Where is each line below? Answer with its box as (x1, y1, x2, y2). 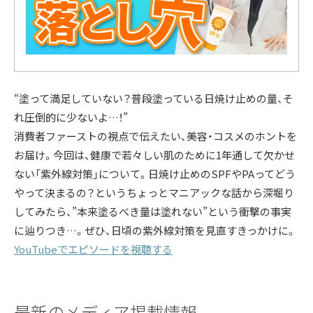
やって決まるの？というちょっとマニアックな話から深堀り (14, 185, 294, 201)
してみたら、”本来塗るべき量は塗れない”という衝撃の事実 (14, 204, 291, 219)
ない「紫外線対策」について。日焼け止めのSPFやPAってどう (14, 166, 296, 182)
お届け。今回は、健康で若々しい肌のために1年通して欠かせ (14, 147, 295, 163)
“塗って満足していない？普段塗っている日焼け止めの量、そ (14, 91, 293, 106)
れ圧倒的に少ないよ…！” (14, 110, 128, 125)
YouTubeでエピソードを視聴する (14, 242, 173, 257)
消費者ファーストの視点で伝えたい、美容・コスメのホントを (14, 129, 297, 144)
